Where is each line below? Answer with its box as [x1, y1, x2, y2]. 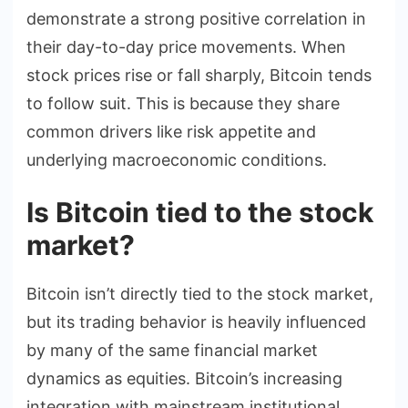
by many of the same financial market [26, 340, 318, 360]
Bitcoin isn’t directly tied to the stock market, [26, 283, 373, 303]
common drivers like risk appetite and [26, 121, 316, 141]
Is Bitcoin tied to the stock [26, 195, 373, 229]
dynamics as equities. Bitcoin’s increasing [26, 368, 342, 388]
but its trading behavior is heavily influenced [26, 311, 366, 331]
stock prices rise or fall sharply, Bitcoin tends [26, 65, 372, 85]
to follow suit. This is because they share [26, 93, 340, 113]
